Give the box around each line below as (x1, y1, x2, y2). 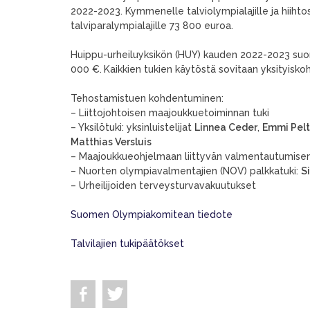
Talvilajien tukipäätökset (71, 238, 184, 249)
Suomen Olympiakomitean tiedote (71, 209, 232, 220)
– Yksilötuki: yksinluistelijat (71, 122, 194, 133)
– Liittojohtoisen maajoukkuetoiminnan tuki (71, 107, 269, 118)
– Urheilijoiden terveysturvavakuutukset (71, 180, 256, 191)
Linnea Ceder (194, 122, 257, 133)
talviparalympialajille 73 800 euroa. (71, 20, 236, 31)
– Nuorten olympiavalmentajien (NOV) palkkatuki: (71, 165, 301, 176)
